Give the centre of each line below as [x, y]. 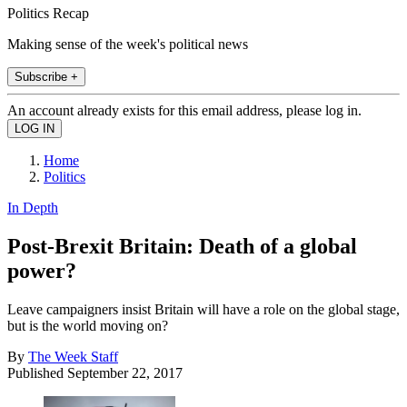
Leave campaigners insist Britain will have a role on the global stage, [203, 309]
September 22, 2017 [125, 372]
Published [37, 372]
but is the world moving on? [88, 325]
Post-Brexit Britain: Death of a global [182, 246]
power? [42, 270]
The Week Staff [73, 356]
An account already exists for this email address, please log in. [184, 110]
